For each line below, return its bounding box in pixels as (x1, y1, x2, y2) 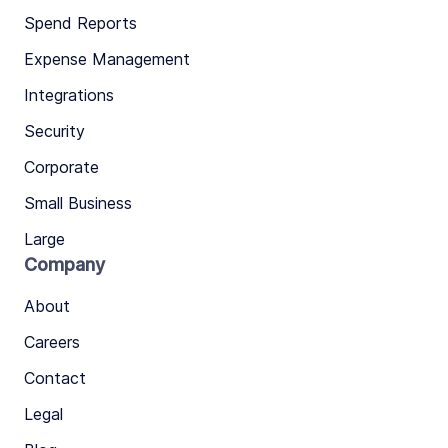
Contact (24, 368, 86, 388)
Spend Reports (24, 13, 137, 33)
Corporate (24, 157, 99, 177)
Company (24, 254, 105, 275)
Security (24, 121, 85, 141)
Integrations (24, 85, 114, 105)
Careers (24, 332, 80, 352)
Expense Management (24, 49, 190, 69)
